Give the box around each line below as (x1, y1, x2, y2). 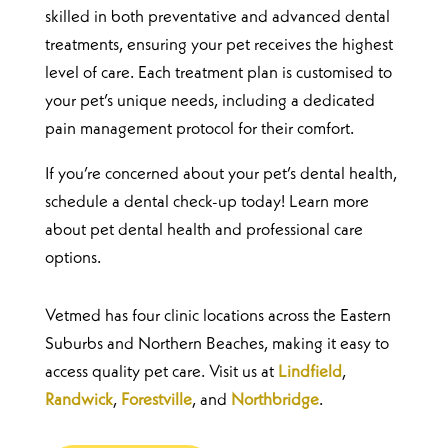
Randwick (44, 391, 113, 409)
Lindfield (277, 363, 342, 381)
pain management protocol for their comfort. (44, 120, 354, 138)
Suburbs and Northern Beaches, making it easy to (44, 335, 389, 353)
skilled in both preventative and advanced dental (44, 8, 390, 26)
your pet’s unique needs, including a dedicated (44, 92, 375, 110)
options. (44, 249, 101, 267)
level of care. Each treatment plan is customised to (44, 64, 392, 82)
